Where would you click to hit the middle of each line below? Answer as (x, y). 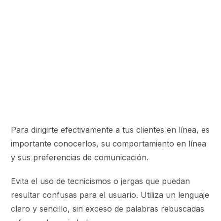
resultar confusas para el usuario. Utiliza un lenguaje (110, 195)
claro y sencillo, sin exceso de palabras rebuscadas (108, 208)
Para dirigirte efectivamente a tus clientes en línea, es (110, 129)
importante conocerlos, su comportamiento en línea (109, 143)
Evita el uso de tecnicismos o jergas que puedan (101, 181)
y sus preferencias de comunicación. (80, 157)
